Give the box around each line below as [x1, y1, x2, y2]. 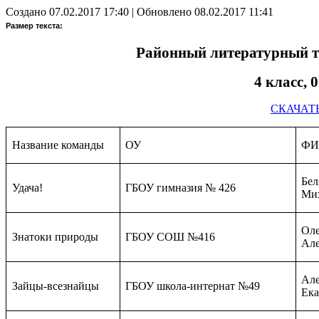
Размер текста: [6, 21, 63, 31]
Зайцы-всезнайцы [11, 280, 99, 293]
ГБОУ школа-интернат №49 [125, 280, 261, 293]
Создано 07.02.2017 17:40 [6, 6, 129, 19]
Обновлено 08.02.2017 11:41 [137, 6, 273, 19]
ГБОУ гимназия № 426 [125, 182, 236, 194]
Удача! [11, 182, 43, 194]
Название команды [11, 139, 104, 152]
